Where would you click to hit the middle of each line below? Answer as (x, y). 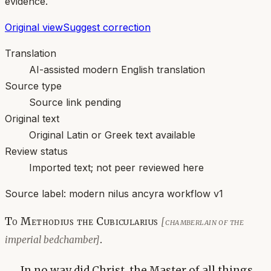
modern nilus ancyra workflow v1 (146, 193)
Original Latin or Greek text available (112, 135)
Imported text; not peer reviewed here (116, 167)
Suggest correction (107, 27)
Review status (36, 151)
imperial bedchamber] (52, 240)
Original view (34, 27)
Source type (33, 86)
